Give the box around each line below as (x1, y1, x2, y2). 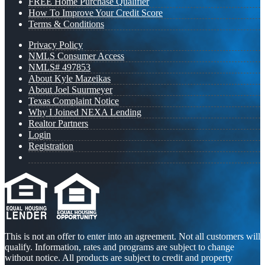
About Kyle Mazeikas (28, 73, 111, 84)
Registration (28, 141, 73, 151)
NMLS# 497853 (28, 62, 91, 73)
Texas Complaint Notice (28, 96, 119, 106)
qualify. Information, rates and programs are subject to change (5, 242, 234, 253)
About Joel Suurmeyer (28, 85, 112, 95)
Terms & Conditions (28, 19, 104, 30)
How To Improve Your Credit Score (28, 8, 163, 18)
